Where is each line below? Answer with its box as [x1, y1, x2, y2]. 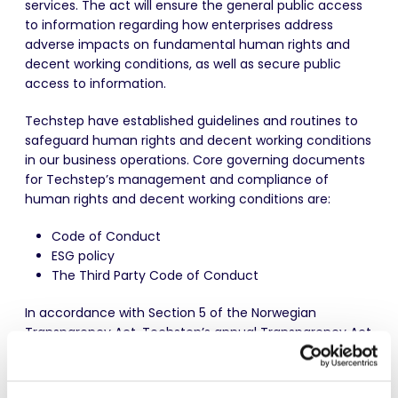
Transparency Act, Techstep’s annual [25, 322, 260, 341]
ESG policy [52, 246, 115, 265]
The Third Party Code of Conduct [52, 266, 259, 284]
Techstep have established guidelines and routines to [25, 111, 358, 130]
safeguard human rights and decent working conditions [25, 131, 371, 149]
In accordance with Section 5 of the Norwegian [25, 303, 316, 322]
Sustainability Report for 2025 [25, 362, 205, 380]
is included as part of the [69, 342, 227, 361]
